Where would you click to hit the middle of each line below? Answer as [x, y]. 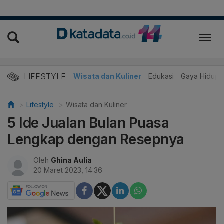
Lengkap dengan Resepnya [96, 140]
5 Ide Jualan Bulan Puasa [88, 123]
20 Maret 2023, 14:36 [68, 170]
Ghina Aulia [71, 160]
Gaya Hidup [200, 76]
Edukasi [161, 76]
